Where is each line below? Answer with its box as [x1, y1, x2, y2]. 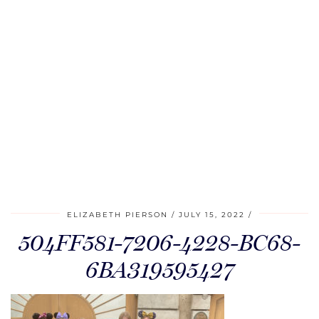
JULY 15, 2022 [179, 210, 245, 219]
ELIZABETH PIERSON [67, 210, 168, 219]
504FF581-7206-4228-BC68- [19, 229, 300, 256]
